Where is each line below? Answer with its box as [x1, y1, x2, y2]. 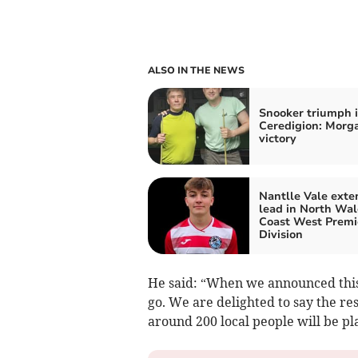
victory [258, 130, 296, 146]
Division [258, 226, 303, 242]
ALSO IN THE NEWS [147, 63, 245, 77]
